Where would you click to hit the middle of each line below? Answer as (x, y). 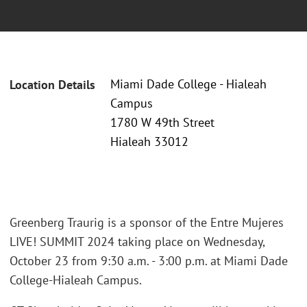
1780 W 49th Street (162, 123)
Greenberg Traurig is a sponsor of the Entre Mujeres (147, 222)
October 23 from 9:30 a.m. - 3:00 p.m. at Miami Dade (149, 260)
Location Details (52, 85)
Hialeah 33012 (149, 142)
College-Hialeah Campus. (76, 280)
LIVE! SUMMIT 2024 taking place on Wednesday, (137, 241)
